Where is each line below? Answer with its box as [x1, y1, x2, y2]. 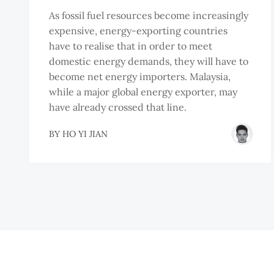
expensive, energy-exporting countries [49, 24, 228, 37]
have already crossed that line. [49, 101, 187, 114]
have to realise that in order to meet [49, 40, 212, 53]
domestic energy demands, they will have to [49, 55, 248, 68]
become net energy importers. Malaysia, [49, 70, 231, 83]
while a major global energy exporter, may [49, 86, 237, 98]
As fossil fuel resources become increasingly [49, 9, 248, 22]
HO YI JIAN [62, 128, 108, 139]
